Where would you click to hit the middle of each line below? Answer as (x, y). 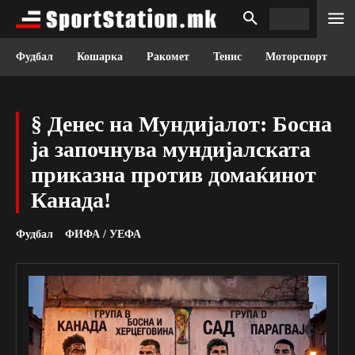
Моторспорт (296, 57)
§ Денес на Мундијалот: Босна (181, 124)
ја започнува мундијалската (171, 149)
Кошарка (100, 57)
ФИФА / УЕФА (103, 234)
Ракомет (168, 57)
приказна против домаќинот (174, 175)
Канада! (71, 200)
